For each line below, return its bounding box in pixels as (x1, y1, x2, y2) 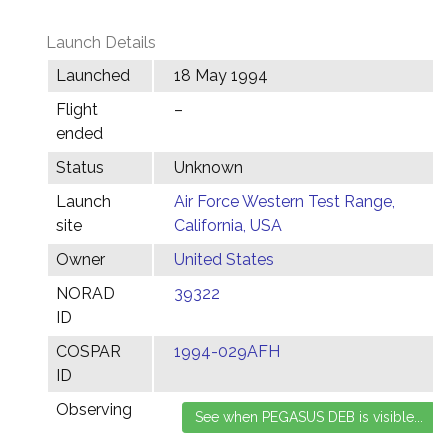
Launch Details (46, 33, 156, 52)
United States (174, 250, 274, 269)
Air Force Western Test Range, (174, 192, 395, 211)
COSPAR (56, 342, 121, 361)
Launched (56, 66, 130, 85)
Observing (56, 400, 132, 419)
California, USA (174, 216, 282, 235)
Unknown (174, 158, 243, 177)
